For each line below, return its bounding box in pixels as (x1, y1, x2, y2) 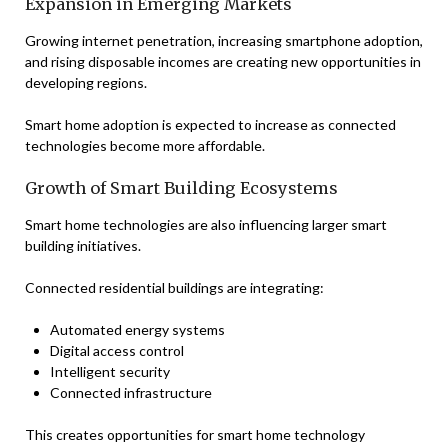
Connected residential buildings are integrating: (25, 279, 324, 296)
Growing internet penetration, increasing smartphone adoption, (25, 32, 423, 49)
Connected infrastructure (50, 384, 212, 401)
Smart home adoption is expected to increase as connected (25, 116, 396, 133)
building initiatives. (25, 237, 141, 254)
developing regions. (25, 74, 147, 91)
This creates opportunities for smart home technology (25, 426, 365, 443)
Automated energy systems (50, 321, 225, 338)
